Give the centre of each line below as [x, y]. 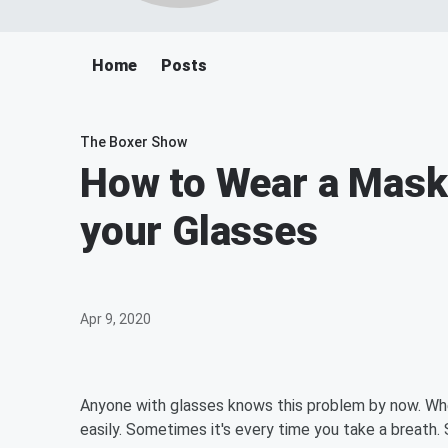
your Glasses [199, 231]
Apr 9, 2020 [115, 319]
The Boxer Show [133, 142]
